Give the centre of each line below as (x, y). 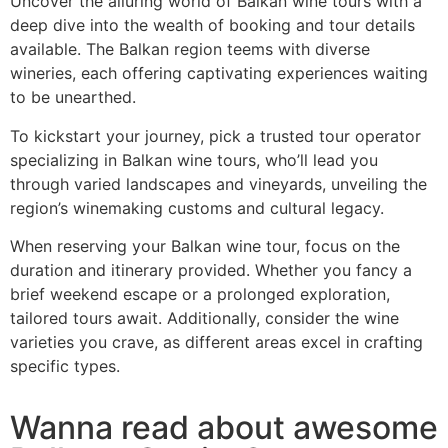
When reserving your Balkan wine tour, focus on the (205, 245)
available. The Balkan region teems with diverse (190, 49)
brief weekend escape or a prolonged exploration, (200, 293)
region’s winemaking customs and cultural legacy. (197, 207)
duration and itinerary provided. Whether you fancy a (211, 269)
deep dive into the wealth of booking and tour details (212, 25)
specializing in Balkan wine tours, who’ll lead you (194, 159)
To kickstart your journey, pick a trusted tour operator (215, 135)
